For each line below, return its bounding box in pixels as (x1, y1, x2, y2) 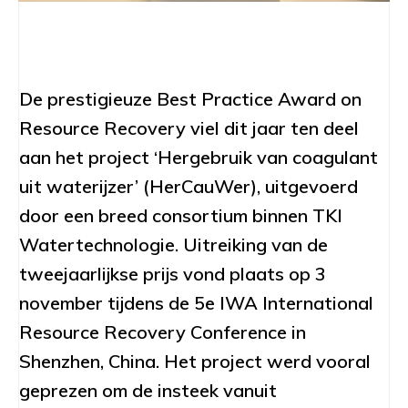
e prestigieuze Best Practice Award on (33, 87, 362, 110)
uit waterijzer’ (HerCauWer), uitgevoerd (19, 174, 358, 198)
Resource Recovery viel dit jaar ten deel (19, 116, 359, 139)
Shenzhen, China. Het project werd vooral (19, 349, 371, 372)
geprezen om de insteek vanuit (19, 378, 277, 402)
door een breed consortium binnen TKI (19, 203, 342, 227)
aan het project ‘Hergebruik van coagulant (19, 145, 378, 168)
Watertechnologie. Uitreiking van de (19, 232, 328, 256)
